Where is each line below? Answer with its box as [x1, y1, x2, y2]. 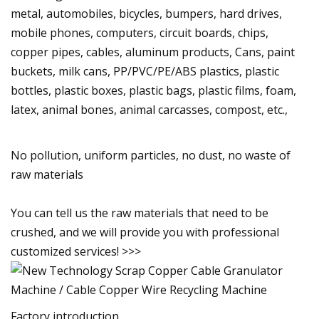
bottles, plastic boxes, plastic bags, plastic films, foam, [11, 82, 296, 98]
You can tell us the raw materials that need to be [11, 204, 268, 221]
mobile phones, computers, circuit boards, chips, [11, 24, 268, 41]
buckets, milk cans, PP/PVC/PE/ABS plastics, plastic [11, 63, 279, 79]
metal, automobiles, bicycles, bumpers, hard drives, [11, 5, 282, 21]
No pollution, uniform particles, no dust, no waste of [11, 147, 291, 163]
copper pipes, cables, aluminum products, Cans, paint [11, 43, 295, 60]
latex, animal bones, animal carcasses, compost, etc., [11, 101, 288, 117]
